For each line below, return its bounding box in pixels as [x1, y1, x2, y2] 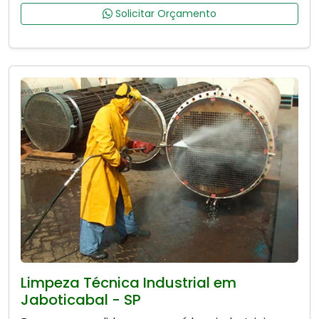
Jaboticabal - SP [21, 290, 141, 310]
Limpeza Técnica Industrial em [21, 273, 236, 293]
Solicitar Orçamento [113, 6, 216, 21]
